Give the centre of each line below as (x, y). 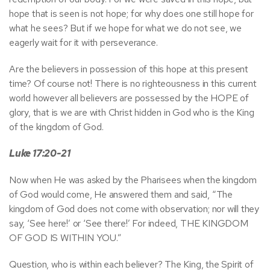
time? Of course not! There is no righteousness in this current (133, 83)
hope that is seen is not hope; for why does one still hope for (131, 14)
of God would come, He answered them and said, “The (121, 194)
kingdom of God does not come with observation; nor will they (134, 209)
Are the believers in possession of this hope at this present (129, 69)
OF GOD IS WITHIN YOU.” (65, 238)
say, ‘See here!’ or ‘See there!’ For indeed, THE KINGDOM (129, 223)
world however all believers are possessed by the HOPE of (129, 98)
